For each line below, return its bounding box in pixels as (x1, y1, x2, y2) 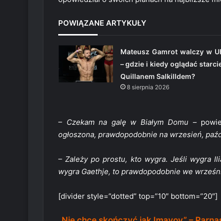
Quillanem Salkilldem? (120, 72, 195, 81)
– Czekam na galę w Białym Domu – (58, 117, 197, 127)
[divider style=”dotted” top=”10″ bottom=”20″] (58, 191, 218, 201)
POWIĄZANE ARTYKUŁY (58, 18, 147, 28)
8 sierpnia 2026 (126, 83, 169, 91)
